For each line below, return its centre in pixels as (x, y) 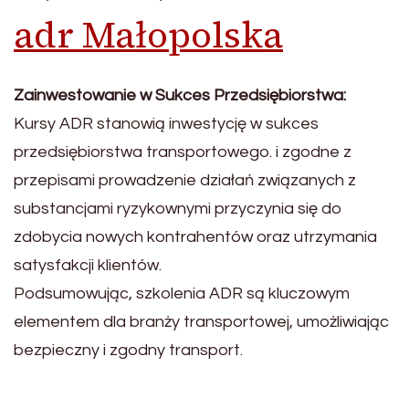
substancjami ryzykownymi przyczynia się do (178, 208)
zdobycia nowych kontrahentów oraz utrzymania (195, 236)
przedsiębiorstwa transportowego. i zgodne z (183, 152)
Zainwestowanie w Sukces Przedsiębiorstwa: (180, 95)
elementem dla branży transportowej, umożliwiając (201, 321)
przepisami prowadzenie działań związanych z (185, 180)
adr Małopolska (148, 35)
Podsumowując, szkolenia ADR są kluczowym (182, 293)
